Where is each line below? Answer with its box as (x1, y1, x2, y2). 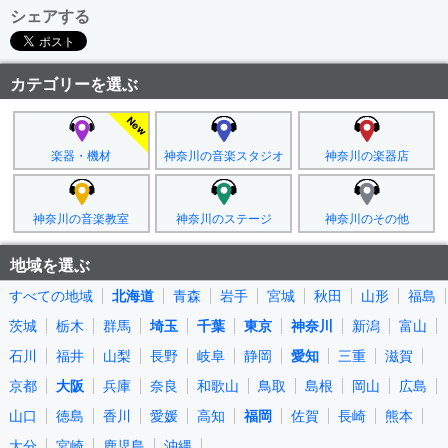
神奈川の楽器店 (324, 148, 409, 163)
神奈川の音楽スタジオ (163, 148, 284, 163)
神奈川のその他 (324, 211, 409, 226)
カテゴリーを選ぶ (10, 74, 138, 94)
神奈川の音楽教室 (33, 211, 130, 226)
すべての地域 (9, 287, 93, 304)
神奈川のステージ (175, 211, 272, 226)
